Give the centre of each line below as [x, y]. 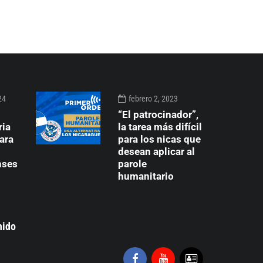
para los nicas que [159, 139]
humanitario [146, 176]
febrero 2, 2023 [153, 98]
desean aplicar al [156, 151]
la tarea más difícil [160, 127]
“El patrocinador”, [158, 114]
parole [132, 163]
